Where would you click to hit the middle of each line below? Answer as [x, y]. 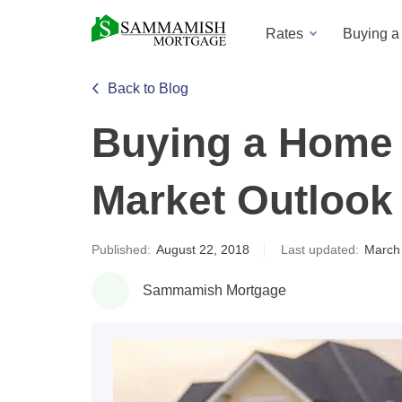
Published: [123, 249]
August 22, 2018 [203, 249]
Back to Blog [148, 88]
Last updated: [320, 249]
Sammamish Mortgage [214, 290]
